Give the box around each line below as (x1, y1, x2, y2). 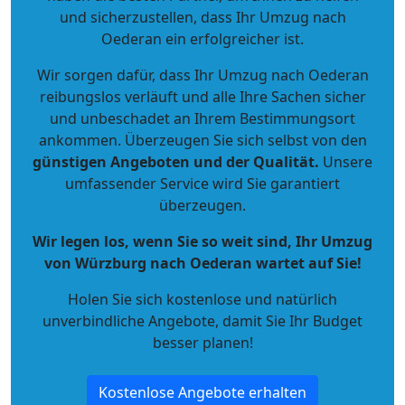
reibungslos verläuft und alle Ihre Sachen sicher (39, 87, 366, 107)
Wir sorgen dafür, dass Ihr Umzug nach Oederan (36, 65, 369, 85)
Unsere (319, 152, 372, 172)
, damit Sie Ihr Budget (215, 311, 363, 331)
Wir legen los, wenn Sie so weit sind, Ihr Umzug (33, 231, 372, 251)
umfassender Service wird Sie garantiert (65, 174, 340, 193)
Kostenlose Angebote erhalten (99, 382, 306, 402)
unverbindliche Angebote (42, 311, 215, 331)
